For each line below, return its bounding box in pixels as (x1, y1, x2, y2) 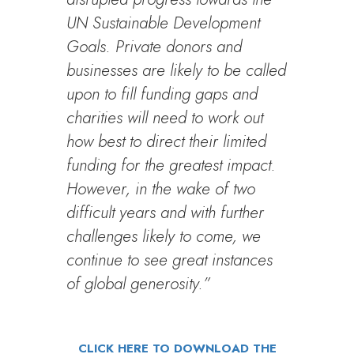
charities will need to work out (66, 106, 264, 130)
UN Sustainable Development (66, 11, 261, 35)
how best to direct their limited (66, 130, 267, 153)
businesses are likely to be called (66, 58, 287, 82)
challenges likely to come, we (66, 224, 262, 248)
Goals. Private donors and (66, 35, 243, 58)
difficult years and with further (66, 201, 265, 224)
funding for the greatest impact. (66, 153, 277, 177)
